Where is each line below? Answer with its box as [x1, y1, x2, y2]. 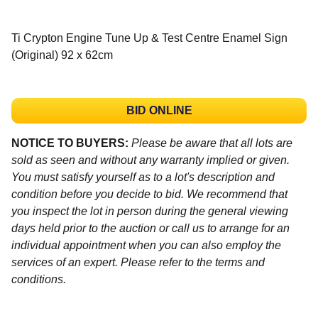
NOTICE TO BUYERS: [11, 136, 128, 149]
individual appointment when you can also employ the [11, 238, 281, 251]
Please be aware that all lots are [131, 136, 292, 149]
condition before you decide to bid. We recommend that [11, 187, 287, 200]
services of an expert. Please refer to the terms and [11, 256, 265, 268]
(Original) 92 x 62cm [11, 48, 113, 61]
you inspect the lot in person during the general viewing [11, 204, 288, 217]
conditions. [11, 273, 66, 285]
